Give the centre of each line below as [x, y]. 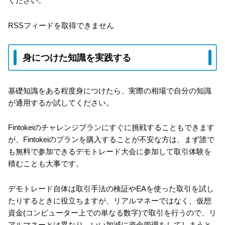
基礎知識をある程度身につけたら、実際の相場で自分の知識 [110, 90]
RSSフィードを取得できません [61, 25]
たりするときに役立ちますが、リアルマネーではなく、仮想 [110, 200]
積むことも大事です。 [46, 164]
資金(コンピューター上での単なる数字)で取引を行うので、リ [112, 212]
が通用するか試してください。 [61, 102]
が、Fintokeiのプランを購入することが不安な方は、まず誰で [111, 140]
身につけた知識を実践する [77, 58]
